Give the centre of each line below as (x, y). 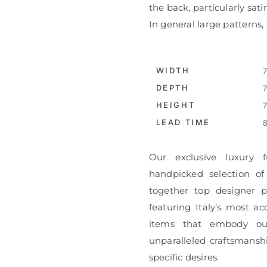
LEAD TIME (183, 122)
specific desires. (184, 257)
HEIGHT (176, 105)
